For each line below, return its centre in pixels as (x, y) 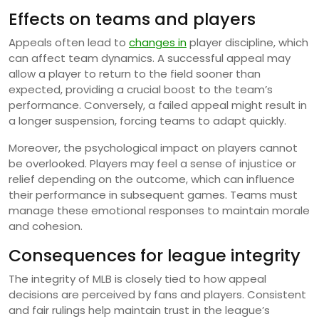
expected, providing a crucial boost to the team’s (141, 90)
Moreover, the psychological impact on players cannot (153, 148)
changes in (158, 43)
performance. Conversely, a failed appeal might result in (158, 105)
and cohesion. (46, 226)
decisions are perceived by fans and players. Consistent (157, 295)
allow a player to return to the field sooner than (135, 74)
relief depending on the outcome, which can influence (152, 179)
